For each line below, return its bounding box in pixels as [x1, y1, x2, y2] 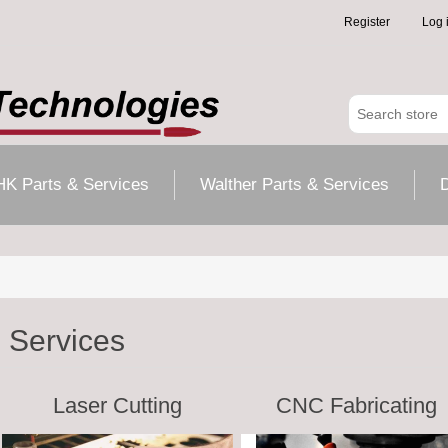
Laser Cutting [53, 393, 183, 418]
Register [344, 15, 390, 29]
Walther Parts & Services [200, 175, 389, 194]
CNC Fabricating [275, 393, 437, 418]
